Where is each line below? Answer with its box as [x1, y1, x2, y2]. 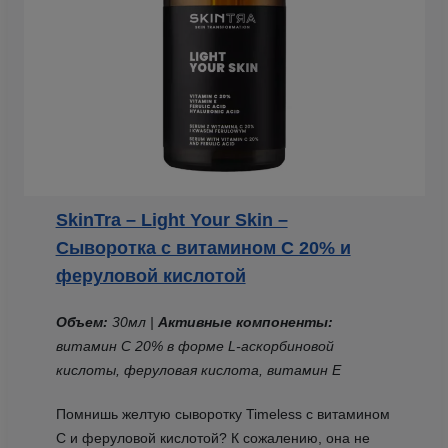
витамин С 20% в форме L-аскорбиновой [55, 337, 334, 354]
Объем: [55, 313, 112, 330]
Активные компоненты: [157, 313, 333, 330]
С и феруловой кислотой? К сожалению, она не [55, 429, 370, 446]
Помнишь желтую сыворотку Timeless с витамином [55, 405, 390, 422]
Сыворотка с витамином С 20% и [55, 237, 351, 258]
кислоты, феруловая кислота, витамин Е [55, 361, 341, 378]
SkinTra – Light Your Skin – [55, 209, 288, 230]
